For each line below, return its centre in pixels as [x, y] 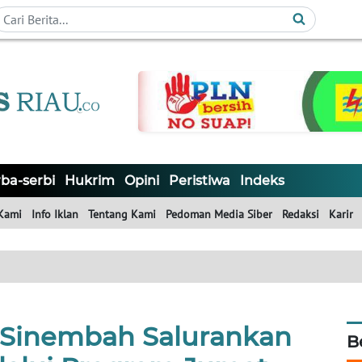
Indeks [262, 181]
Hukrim [90, 181]
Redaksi [301, 215]
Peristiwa [200, 181]
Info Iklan [55, 215]
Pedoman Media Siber [219, 215]
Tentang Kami [122, 215]
